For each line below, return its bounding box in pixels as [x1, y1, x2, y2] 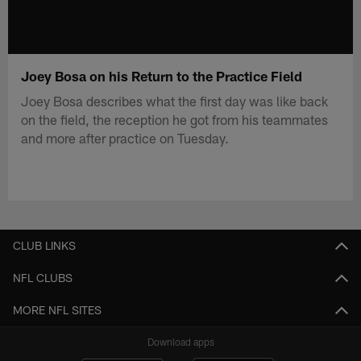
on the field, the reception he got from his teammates [21, 110, 329, 127]
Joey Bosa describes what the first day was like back [21, 92, 329, 109]
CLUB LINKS [13, 239, 76, 253]
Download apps [147, 336, 214, 348]
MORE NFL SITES [13, 303, 102, 317]
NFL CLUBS [13, 271, 73, 285]
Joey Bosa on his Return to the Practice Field [21, 67, 303, 84]
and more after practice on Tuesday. [21, 129, 230, 146]
